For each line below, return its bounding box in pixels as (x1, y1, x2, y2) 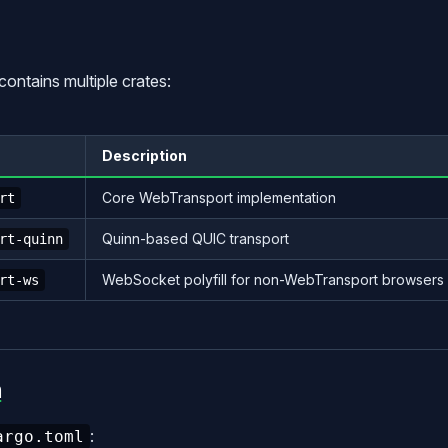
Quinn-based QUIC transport (102, 229, 289, 247)
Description (102, 146, 187, 164)
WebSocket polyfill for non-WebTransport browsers (102, 270, 444, 288)
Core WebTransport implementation (102, 188, 336, 206)
